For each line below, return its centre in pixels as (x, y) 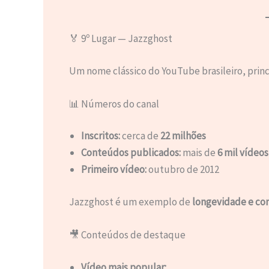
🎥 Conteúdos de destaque (127, 235)
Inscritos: (100, 136)
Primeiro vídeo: (113, 170)
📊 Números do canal (114, 104)
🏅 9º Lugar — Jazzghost (120, 39)
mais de (199, 153)
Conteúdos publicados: (131, 153)
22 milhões (183, 136)
